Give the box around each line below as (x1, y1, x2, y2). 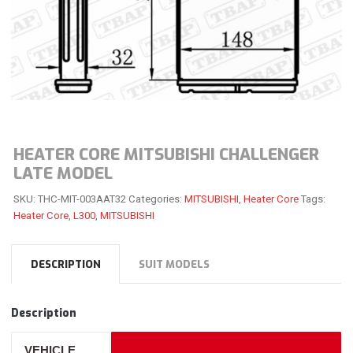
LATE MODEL (13, 162, 113, 184)
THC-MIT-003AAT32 (37, 193, 126, 206)
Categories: (128, 193, 184, 206)
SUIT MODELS (139, 258, 210, 272)
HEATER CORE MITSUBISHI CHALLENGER (13, 143, 319, 165)
